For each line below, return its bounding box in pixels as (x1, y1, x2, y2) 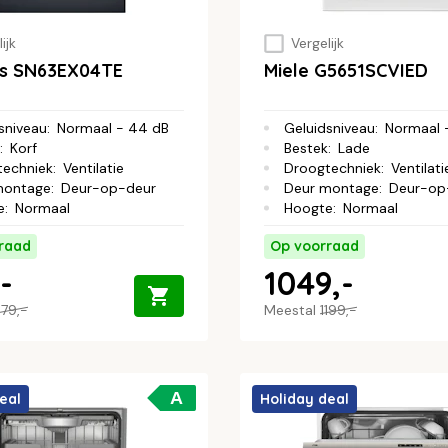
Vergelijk (290, 34, 344, 53)
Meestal (264, 301, 320, 320)
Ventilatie (63, 159, 124, 178)
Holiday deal (260, 390, 349, 409)
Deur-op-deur (61, 179, 156, 198)
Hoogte (284, 199, 333, 218)
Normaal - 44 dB (57, 119, 169, 138)
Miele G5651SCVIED (264, 59, 428, 83)
